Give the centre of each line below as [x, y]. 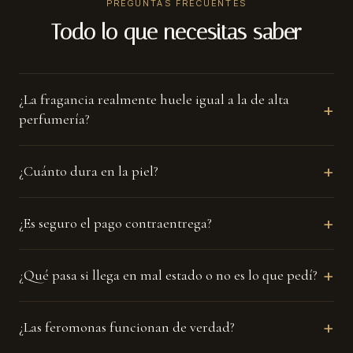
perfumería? [54, 119]
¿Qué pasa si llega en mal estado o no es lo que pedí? [168, 275]
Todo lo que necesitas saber [176, 32]
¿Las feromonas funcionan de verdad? [127, 327]
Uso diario [65, 10]
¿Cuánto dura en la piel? [89, 171]
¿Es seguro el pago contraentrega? [115, 223]
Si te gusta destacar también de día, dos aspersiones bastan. [172, 50]
